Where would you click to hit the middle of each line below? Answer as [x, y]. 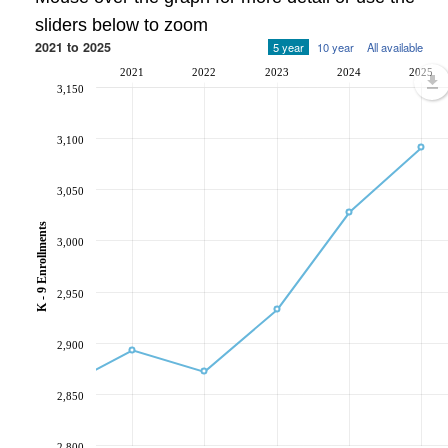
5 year [288, 47]
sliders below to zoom [121, 25]
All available [395, 47]
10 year [335, 47]
